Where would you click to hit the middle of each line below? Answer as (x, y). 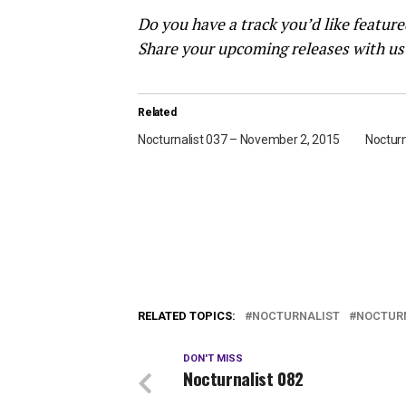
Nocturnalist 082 (243, 378)
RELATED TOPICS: (187, 315)
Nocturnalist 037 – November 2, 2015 (239, 140)
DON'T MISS (213, 358)
